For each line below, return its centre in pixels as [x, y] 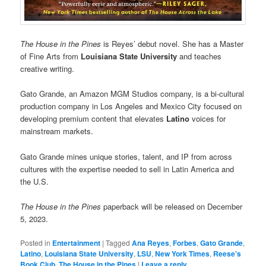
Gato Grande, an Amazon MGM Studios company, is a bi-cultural [132, 94]
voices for [208, 119]
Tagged [118, 242]
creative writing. [47, 69]
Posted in [36, 242]
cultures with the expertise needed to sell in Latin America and [127, 169]
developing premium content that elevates [94, 119]
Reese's [227, 253]
